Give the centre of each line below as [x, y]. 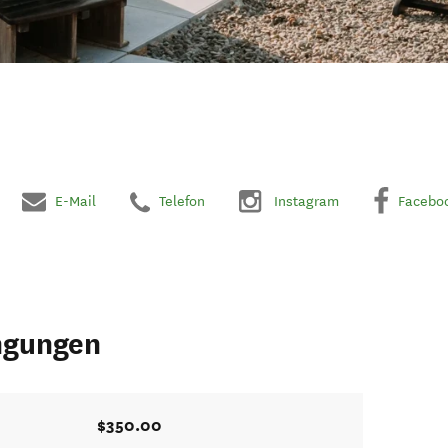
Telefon [182, 201]
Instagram [306, 201]
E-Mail [75, 201]
